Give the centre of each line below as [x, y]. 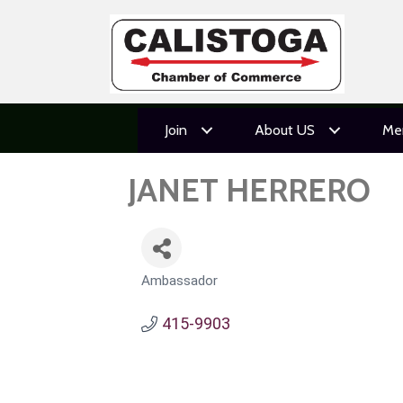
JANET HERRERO [249, 190]
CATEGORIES [178, 290]
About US [284, 130]
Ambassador [179, 281]
